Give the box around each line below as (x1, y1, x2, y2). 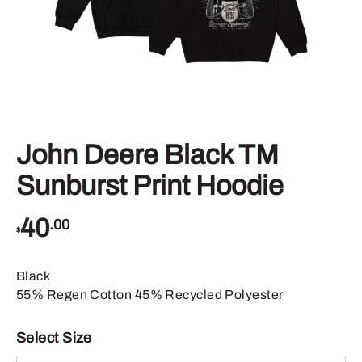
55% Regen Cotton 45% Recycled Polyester (16, 288, 284, 302)
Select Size (16, 330, 92, 347)
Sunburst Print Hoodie (16, 170, 284, 201)
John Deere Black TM (16, 140, 279, 170)
